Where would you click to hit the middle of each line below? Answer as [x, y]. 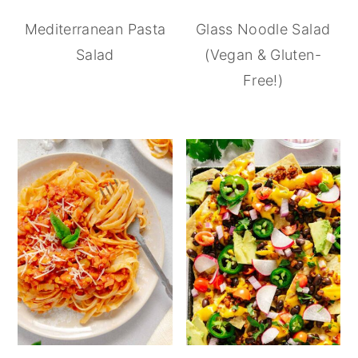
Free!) [263, 81]
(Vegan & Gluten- [263, 55]
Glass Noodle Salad [263, 30]
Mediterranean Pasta [95, 30]
